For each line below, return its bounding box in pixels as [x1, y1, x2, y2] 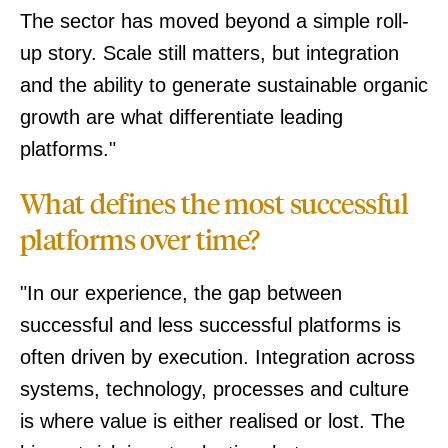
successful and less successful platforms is [20, 314, 401, 336]
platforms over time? [20, 221, 260, 257]
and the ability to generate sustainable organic [20, 74, 428, 96]
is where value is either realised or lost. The [20, 410, 405, 432]
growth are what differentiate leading [20, 106, 343, 128]
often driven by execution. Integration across [20, 346, 415, 368]
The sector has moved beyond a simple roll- [20, 10, 409, 32]
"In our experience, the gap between [20, 282, 342, 304]
